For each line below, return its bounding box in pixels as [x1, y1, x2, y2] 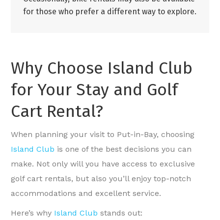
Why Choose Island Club [11, 58, 193, 79]
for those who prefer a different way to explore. [23, 7, 197, 17]
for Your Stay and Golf [11, 80, 178, 100]
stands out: [98, 208, 143, 218]
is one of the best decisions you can [55, 144, 192, 154]
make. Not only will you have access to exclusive [11, 159, 195, 169]
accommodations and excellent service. [11, 189, 162, 198]
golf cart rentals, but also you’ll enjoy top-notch [11, 174, 192, 184]
